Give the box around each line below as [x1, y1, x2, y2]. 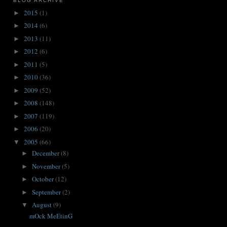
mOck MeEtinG [29, 211, 73, 221]
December [31, 148, 61, 158]
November [31, 161, 62, 171]
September [31, 187, 62, 197]
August [31, 200, 53, 210]
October [31, 174, 55, 184]
